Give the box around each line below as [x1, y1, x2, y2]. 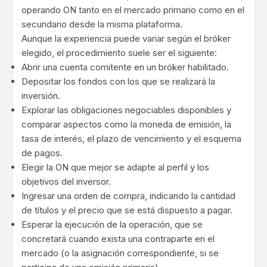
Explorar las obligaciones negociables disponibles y [21, 104, 231, 116]
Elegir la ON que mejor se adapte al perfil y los [21, 162, 209, 173]
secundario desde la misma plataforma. [21, 18, 182, 30]
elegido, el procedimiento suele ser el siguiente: [21, 47, 217, 59]
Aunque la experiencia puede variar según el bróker [21, 33, 231, 45]
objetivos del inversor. [21, 176, 111, 188]
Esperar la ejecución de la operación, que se [21, 219, 203, 231]
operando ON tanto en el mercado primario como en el [21, 4, 244, 16]
